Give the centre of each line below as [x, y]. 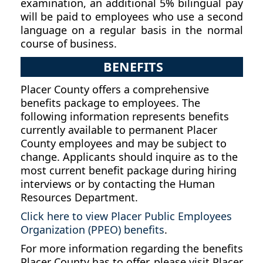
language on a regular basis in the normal [131, 30]
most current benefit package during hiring [128, 171]
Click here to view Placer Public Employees [126, 216]
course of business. [68, 44]
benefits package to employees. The [110, 103]
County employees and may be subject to [123, 144]
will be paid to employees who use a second [131, 17]
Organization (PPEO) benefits [92, 230]
